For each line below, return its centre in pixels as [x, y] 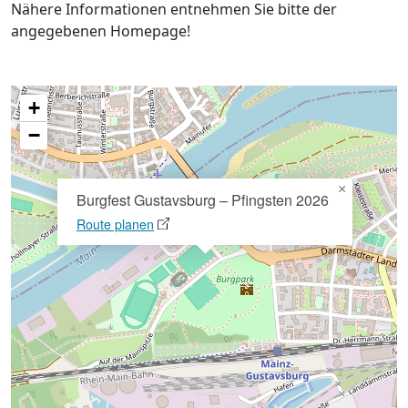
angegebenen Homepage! [101, 31]
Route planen [115, 224]
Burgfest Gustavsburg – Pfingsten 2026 [203, 200]
